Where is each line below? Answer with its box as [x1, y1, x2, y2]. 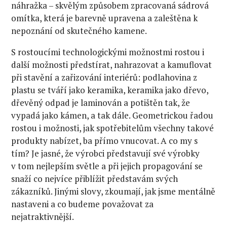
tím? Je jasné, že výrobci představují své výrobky [11, 147, 200, 160]
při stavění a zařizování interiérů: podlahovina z [11, 71, 198, 84]
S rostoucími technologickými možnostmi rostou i [11, 46, 205, 58]
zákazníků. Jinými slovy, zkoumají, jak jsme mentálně [11, 185, 216, 198]
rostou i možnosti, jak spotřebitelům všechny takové [11, 122, 214, 134]
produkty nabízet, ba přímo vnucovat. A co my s [11, 135, 198, 147]
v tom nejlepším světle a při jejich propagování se [11, 160, 203, 172]
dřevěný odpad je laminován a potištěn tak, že [11, 97, 191, 109]
